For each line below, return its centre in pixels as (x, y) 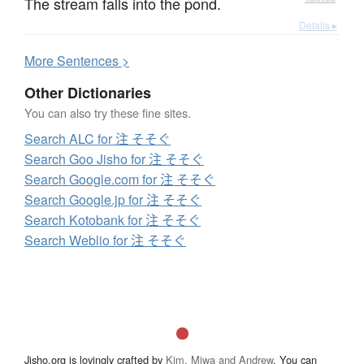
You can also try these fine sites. (108, 112)
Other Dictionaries (88, 92)
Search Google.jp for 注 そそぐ (113, 199)
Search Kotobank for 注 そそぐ (113, 219)
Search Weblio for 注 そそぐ (105, 240)
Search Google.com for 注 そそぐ (120, 179)
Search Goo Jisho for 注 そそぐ (114, 158)
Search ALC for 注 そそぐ (97, 138)
